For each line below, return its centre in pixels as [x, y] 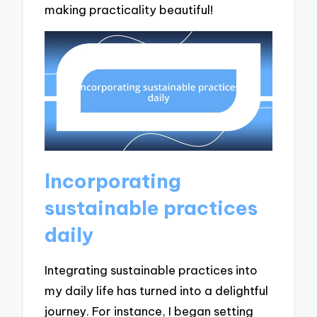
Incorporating [113, 181]
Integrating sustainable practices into [151, 270]
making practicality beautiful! [129, 10]
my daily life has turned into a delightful [157, 291]
